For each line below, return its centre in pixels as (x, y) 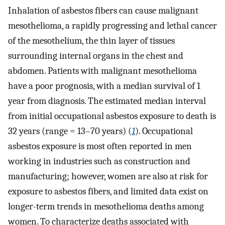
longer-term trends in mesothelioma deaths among (106, 206)
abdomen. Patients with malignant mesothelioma (102, 71)
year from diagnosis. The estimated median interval (107, 101)
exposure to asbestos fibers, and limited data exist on (108, 191)
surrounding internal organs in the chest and (96, 55)
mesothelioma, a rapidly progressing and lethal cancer (113, 25)
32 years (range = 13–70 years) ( (70, 131)
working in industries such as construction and (99, 161)
